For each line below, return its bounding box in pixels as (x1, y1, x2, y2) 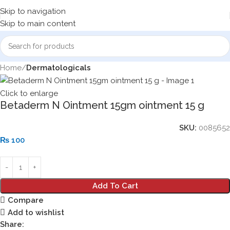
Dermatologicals (26, 63, 91, 72)
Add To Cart (92, 181, 138, 191)
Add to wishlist (7, 207, 64, 217)
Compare (7, 195, 44, 205)
